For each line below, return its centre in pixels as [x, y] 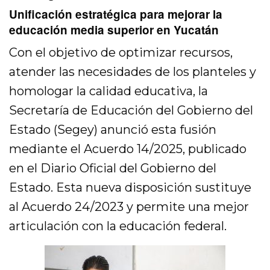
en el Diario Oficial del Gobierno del [113, 168]
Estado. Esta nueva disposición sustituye [130, 188]
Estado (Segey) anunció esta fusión [113, 130]
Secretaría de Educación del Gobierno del [131, 111]
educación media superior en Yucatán [114, 30]
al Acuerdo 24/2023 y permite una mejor [129, 207]
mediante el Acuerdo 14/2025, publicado [128, 149]
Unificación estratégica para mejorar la [116, 14]
